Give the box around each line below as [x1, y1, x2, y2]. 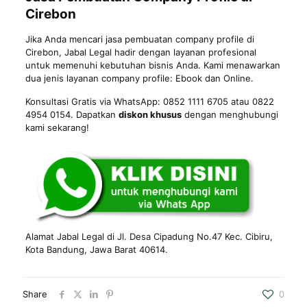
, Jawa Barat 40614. [84, 243, 168, 255]
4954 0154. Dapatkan [25, 109, 119, 120]
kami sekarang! [25, 122, 89, 133]
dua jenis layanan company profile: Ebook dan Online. [25, 73, 254, 84]
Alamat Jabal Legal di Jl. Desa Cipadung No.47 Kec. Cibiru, [25, 230, 273, 242]
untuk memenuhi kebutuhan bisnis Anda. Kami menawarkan [25, 60, 280, 71]
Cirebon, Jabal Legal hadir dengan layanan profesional [25, 47, 256, 58]
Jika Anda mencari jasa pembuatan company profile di [25, 34, 254, 45]
